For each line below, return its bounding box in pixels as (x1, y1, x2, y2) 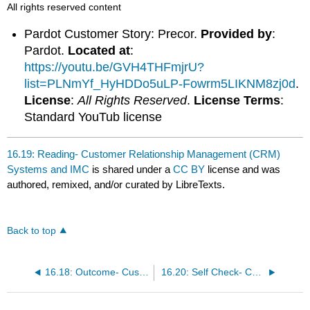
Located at (68, 43, 131, 57)
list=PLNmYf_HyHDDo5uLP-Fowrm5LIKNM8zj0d (24, 76, 296, 91)
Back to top (7, 226, 57, 237)
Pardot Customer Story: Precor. (24, 26, 201, 41)
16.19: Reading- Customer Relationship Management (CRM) (7, 148, 281, 161)
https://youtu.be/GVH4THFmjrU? (24, 60, 205, 74)
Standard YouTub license (24, 109, 163, 124)
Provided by (201, 26, 273, 41)
